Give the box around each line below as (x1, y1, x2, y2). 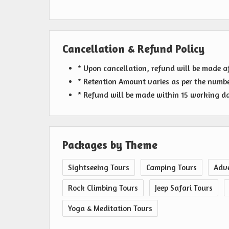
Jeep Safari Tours (155, 183, 213, 193)
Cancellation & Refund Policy (62, 42, 204, 56)
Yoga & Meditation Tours (68, 203, 152, 214)
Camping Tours (146, 163, 197, 173)
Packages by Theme (62, 138, 157, 152)
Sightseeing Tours (68, 163, 129, 173)
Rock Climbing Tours (68, 183, 138, 193)
